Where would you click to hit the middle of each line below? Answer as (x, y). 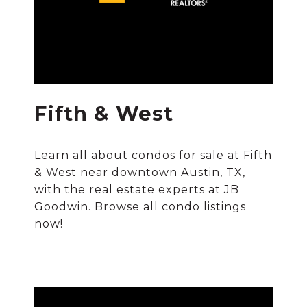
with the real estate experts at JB (137, 189)
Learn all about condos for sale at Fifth (153, 155)
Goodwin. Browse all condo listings (140, 207)
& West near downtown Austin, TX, (140, 172)
